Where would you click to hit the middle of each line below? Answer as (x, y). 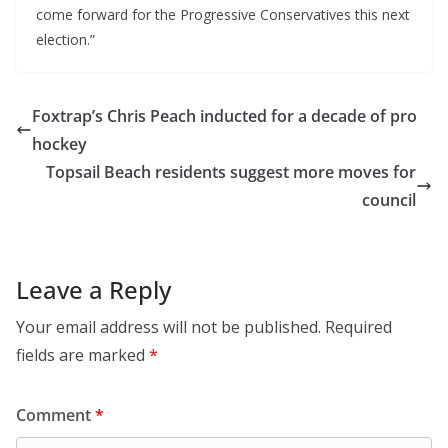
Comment (55, 415)
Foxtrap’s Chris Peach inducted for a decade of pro (224, 116)
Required (358, 327)
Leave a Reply (93, 290)
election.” (65, 40)
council (389, 200)
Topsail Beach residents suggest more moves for (231, 172)
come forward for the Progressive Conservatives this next (223, 15)
